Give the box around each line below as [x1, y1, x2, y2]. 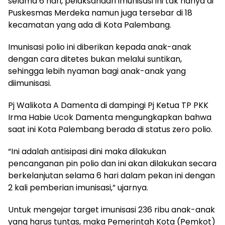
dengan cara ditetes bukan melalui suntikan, [8, 53, 182, 65]
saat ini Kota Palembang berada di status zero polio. [8, 124, 212, 136]
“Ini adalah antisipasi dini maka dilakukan [8, 146, 166, 158]
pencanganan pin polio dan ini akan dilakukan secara [8, 158, 216, 170]
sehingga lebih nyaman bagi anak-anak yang [8, 65, 186, 77]
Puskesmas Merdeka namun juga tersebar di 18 [8, 7, 192, 19]
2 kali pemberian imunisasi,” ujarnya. [8, 182, 148, 194]
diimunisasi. [8, 77, 51, 89]
